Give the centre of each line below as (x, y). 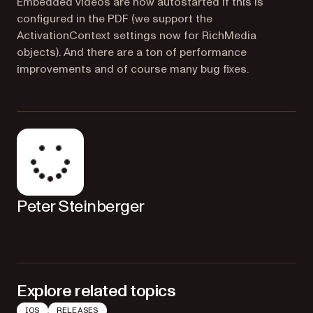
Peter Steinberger (81, 206)
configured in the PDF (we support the (115, 19)
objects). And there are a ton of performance (132, 52)
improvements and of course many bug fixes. (133, 69)
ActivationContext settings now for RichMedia (137, 36)
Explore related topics (96, 291)
